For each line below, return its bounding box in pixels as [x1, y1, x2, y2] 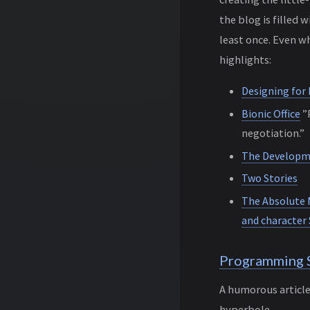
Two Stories [241, 171, 298, 185]
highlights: [219, 53, 271, 66]
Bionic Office [241, 106, 300, 120]
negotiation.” [241, 125, 304, 140]
